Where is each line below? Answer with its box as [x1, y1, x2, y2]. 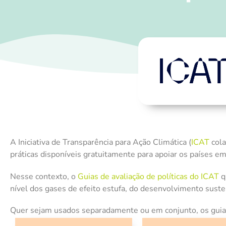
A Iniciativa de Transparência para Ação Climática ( [10, 137, 191, 148]
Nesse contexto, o [10, 171, 78, 182]
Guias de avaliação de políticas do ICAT [78, 171, 219, 182]
